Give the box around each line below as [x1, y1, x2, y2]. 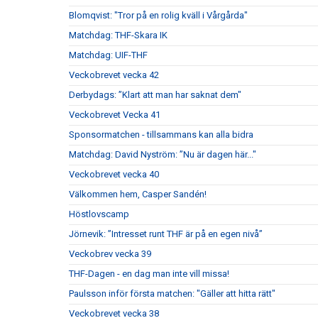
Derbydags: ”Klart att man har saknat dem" [69, 89, 241, 101]
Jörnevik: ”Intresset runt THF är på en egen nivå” [69, 229, 263, 240]
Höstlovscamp [69, 209, 129, 220]
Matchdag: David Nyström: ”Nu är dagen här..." [69, 149, 256, 160]
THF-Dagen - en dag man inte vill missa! [69, 268, 229, 280]
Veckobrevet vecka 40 [69, 169, 159, 180]
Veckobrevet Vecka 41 [69, 109, 160, 121]
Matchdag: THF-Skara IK [69, 30, 168, 41]
